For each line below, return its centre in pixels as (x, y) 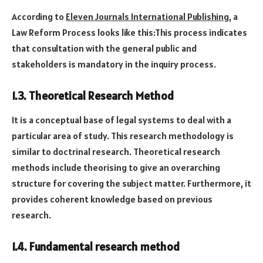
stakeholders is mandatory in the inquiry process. (114, 64)
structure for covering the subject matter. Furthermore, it (131, 183)
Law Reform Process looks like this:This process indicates (129, 32)
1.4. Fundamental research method (96, 247)
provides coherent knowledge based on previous (112, 199)
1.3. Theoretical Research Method (93, 95)
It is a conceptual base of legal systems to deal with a (122, 120)
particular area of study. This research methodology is (123, 136)
